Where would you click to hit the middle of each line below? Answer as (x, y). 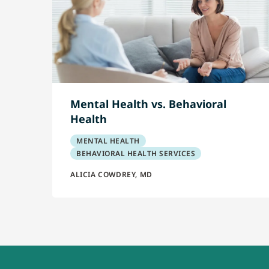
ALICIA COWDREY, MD (111, 174)
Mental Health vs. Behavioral (148, 104)
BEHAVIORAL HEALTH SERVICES (136, 153)
